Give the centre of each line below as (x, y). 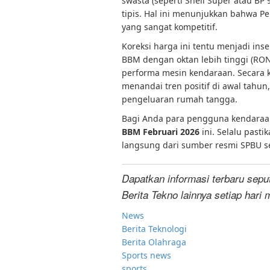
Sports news (146, 255)
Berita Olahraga (154, 242)
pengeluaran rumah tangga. (180, 99)
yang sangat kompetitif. (170, 27)
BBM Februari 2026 (161, 132)
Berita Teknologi (154, 229)
